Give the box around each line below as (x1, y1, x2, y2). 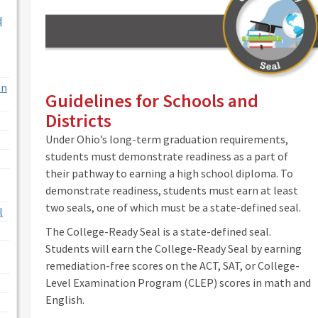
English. (45, 292, 84, 307)
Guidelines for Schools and (45, 88, 258, 112)
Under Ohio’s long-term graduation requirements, (45, 131, 288, 146)
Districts (45, 108, 111, 132)
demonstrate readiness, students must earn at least (45, 182, 298, 197)
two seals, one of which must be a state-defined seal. (45, 199, 301, 214)
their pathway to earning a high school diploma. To (45, 165, 293, 180)
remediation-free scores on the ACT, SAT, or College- (45, 258, 300, 273)
